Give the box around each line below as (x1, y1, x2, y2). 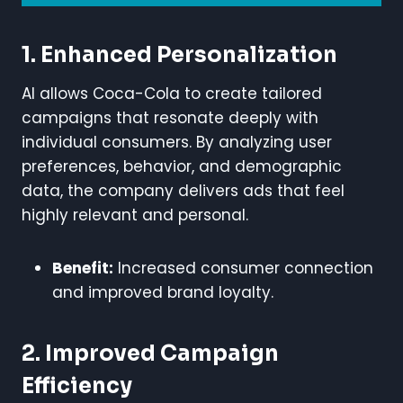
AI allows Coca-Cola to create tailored (22, 82, 322, 104)
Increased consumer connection (113, 256, 373, 279)
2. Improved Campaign (22, 339, 279, 367)
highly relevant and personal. (22, 203, 248, 226)
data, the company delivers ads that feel (22, 179, 345, 201)
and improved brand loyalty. (52, 281, 273, 303)
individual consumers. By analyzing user (22, 130, 332, 153)
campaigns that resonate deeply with (22, 106, 318, 129)
